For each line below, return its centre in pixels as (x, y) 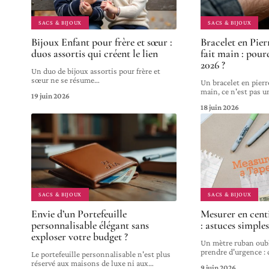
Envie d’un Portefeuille (79, 213)
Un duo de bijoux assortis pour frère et (96, 71)
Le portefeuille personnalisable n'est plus (101, 254)
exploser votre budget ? (80, 236)
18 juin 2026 (220, 107)
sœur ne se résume (63, 80)
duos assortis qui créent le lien (95, 54)
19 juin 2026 (50, 96)
